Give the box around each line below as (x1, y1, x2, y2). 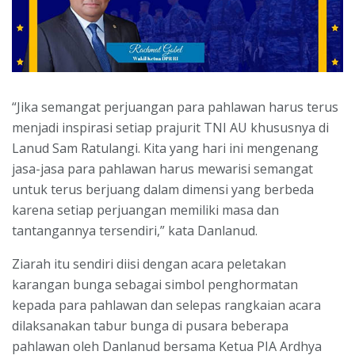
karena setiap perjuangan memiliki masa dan (12, 200, 279, 219)
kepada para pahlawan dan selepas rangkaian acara (12, 296, 321, 314)
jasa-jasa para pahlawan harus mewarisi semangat (12, 159, 313, 177)
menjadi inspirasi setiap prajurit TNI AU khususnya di (12, 118, 329, 136)
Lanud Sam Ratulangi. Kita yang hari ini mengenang (12, 139, 319, 157)
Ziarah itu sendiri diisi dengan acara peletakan (12, 254, 286, 273)
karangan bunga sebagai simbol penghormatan (12, 275, 298, 293)
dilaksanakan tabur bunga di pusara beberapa (12, 316, 288, 334)
